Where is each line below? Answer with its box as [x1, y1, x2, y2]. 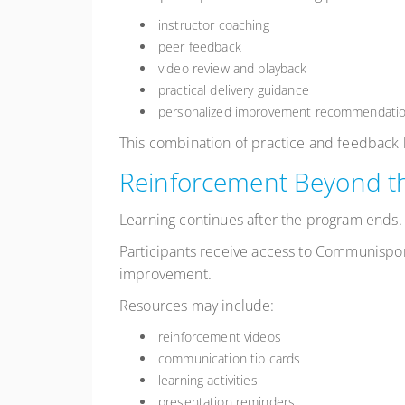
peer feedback [158, 38, 241, 56]
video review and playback [158, 60, 307, 78]
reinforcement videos [158, 328, 281, 346]
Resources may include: [119, 296, 275, 316]
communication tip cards [158, 350, 301, 368]
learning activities [158, 372, 258, 390]
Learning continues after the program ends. [119, 210, 402, 231]
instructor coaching [158, 16, 269, 34]
